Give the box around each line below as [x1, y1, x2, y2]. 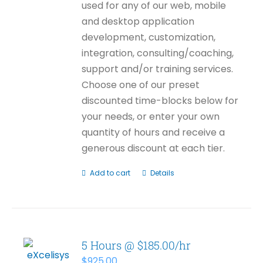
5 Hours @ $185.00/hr [82, 238, 191, 252]
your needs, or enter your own [82, 110, 220, 123]
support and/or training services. [82, 62, 234, 76]
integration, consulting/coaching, [82, 46, 234, 60]
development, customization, [82, 31, 216, 44]
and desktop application [82, 15, 195, 28]
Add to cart [90, 168, 131, 178]
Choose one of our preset [82, 78, 200, 92]
